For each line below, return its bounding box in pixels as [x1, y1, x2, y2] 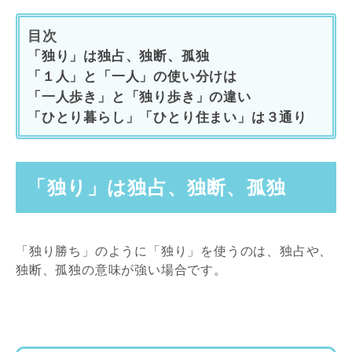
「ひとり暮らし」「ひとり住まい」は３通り [27, 108, 307, 126]
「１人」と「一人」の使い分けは [27, 67, 237, 85]
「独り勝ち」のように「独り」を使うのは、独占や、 [16, 241, 333, 259]
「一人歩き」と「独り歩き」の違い [27, 87, 251, 105]
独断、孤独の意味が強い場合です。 [16, 260, 227, 278]
